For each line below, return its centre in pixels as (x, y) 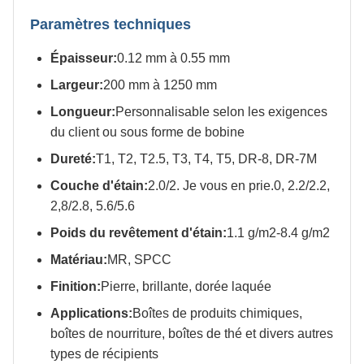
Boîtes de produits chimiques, (217, 313)
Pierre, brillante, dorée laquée (186, 286)
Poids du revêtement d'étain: (139, 233)
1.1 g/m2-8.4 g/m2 (278, 233)
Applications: (91, 313)
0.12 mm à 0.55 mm (173, 58)
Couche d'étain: (99, 186)
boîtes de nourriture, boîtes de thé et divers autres (192, 334)
